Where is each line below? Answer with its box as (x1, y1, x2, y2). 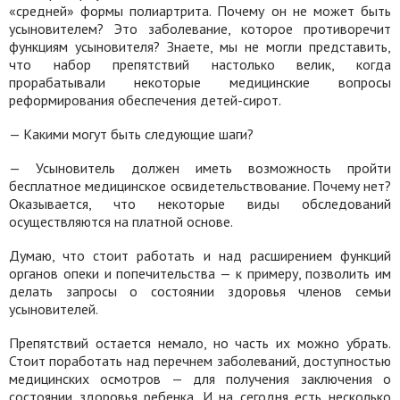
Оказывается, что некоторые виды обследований (9, 195, 391, 212)
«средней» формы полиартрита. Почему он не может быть (9, 2, 391, 20)
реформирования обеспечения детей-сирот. (9, 91, 281, 109)
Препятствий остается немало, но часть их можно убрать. (9, 334, 391, 352)
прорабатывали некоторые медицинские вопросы (9, 73, 391, 91)
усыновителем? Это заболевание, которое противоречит (9, 20, 391, 37)
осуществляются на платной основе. (9, 212, 233, 230)
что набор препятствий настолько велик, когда (9, 55, 391, 73)
